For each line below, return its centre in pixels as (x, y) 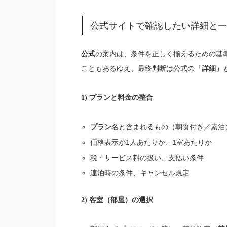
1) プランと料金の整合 (117, 97)
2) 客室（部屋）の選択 (117, 200)
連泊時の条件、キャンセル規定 (140, 173)
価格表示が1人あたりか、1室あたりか (151, 142)
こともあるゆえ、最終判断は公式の (138, 68)
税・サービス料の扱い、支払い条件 (147, 157)
